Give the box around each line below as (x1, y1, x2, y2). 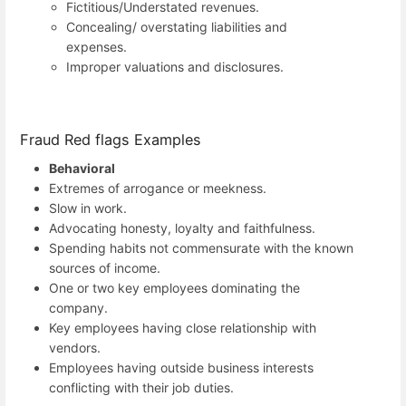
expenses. (66, 38, 128, 54)
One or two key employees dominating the (49, 280, 300, 296)
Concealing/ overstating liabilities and (66, 18, 288, 34)
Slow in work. (49, 200, 127, 217)
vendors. (49, 340, 101, 356)
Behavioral (49, 160, 115, 177)
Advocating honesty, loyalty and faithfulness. (49, 220, 315, 237)
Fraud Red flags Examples (20, 130, 201, 150)
